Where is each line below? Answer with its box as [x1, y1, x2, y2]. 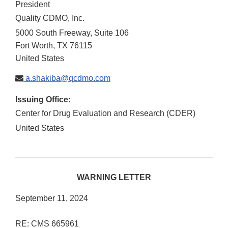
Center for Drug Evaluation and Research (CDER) [15, 109, 195, 118]
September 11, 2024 [15, 194, 88, 203]
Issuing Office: [15, 95, 71, 104]
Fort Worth [15, 41, 53, 50]
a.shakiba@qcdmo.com [23, 74, 110, 83]
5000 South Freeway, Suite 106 [15, 28, 129, 38]
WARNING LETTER [77, 173, 151, 182]
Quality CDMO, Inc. [15, 14, 84, 23]
